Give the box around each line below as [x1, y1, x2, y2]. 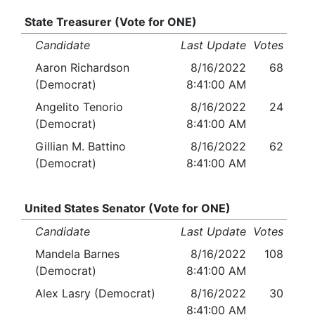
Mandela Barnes [35, 247, 120, 262]
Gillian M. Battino [35, 139, 126, 154]
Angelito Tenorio [35, 100, 123, 115]
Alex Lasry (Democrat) [35, 286, 155, 301]
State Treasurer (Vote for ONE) [24, 15, 197, 30]
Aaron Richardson [35, 60, 129, 75]
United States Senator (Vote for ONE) [24, 201, 231, 216]
